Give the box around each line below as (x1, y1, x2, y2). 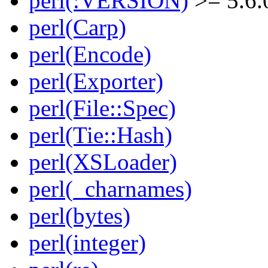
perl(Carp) (29, 14, 126, 41)
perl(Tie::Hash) (29, 122, 172, 148)
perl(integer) (29, 230, 146, 256)
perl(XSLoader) (29, 149, 177, 175)
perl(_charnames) (29, 176, 192, 202)
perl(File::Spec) (29, 95, 176, 121)
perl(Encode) (29, 41, 151, 68)
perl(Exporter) (29, 68, 163, 95)
